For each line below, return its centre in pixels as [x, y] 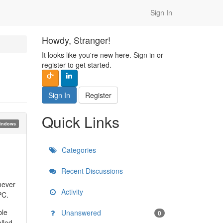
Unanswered [80, 213]
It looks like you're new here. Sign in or [102, 55]
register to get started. [76, 65]
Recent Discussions [91, 171]
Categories [78, 150]
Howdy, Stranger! [76, 40]
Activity [71, 192]
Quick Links [80, 122]
